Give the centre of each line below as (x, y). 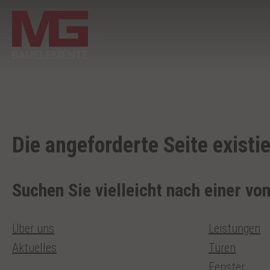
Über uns (33, 228)
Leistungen (234, 228)
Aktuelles (34, 247)
